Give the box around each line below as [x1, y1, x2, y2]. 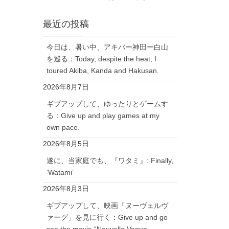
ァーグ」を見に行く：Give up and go [46, 213, 168, 221]
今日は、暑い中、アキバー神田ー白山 [46, 42, 168, 51]
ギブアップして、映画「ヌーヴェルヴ [46, 201, 168, 210]
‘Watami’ [46, 168, 74, 176]
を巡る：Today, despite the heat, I [46, 54, 156, 63]
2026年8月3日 [42, 184, 89, 193]
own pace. [46, 123, 80, 131]
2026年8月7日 [42, 82, 89, 91]
